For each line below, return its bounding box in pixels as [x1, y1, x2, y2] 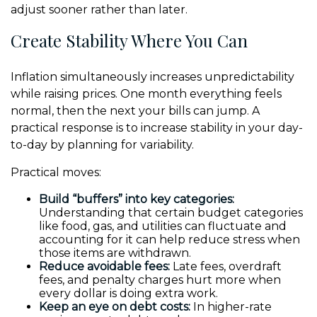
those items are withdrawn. [39, 246, 191, 260]
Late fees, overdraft [170, 260, 282, 273]
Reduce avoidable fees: [39, 260, 170, 273]
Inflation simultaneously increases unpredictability [11, 70, 294, 83]
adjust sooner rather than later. [11, 3, 190, 16]
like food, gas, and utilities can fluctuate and [39, 219, 287, 233]
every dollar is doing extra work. [39, 287, 218, 300]
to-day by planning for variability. [11, 138, 197, 151]
